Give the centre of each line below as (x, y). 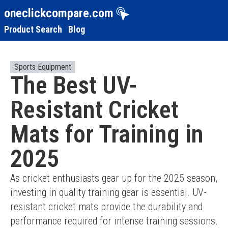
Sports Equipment (43, 67)
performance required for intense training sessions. (114, 221)
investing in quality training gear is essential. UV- (108, 192)
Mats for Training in (107, 134)
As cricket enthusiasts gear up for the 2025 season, (114, 178)
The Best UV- (74, 85)
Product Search (33, 29)
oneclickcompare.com (59, 13)
